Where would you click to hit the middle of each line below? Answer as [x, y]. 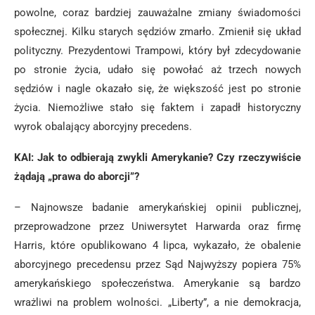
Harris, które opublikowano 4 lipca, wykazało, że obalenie [157, 245]
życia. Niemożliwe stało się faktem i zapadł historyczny [157, 108]
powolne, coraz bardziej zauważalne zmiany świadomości [157, 13]
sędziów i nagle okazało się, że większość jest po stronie [157, 89]
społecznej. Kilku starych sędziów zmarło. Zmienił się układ [157, 32]
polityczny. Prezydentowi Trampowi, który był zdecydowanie [157, 51]
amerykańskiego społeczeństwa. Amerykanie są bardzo [157, 283]
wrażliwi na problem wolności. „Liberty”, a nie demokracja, [157, 302]
